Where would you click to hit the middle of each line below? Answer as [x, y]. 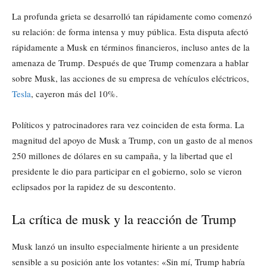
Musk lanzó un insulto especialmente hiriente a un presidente [125, 246]
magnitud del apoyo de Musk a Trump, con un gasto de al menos [132, 140]
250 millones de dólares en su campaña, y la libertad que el [122, 155]
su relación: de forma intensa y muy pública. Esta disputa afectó [130, 31]
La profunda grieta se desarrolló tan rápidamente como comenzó [132, 16]
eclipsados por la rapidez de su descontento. [94, 186]
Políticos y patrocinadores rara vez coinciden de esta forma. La [128, 124]
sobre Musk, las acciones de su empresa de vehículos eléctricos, [131, 78]
